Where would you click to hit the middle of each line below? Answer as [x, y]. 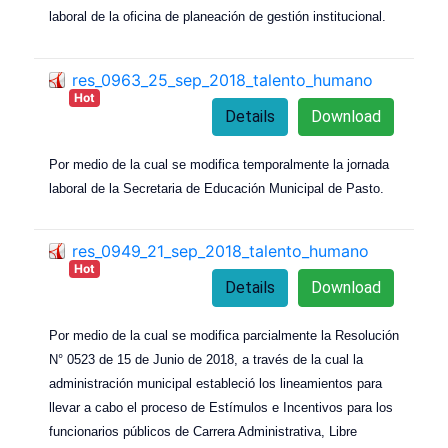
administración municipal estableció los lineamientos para [215, 384]
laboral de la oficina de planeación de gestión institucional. [217, 16]
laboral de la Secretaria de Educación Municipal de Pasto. [216, 188]
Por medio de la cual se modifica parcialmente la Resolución [224, 336]
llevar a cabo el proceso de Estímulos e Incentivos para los [221, 408]
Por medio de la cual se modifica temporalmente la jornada [219, 164]
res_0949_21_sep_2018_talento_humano [220, 251]
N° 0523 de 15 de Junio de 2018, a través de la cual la [206, 360]
